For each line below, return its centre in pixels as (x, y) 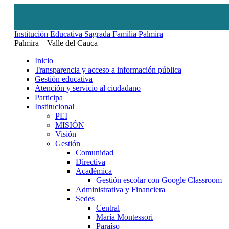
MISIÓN (70, 125)
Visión (66, 134)
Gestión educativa (64, 79)
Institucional (54, 107)
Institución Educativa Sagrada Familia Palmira (89, 34)
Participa (49, 97)
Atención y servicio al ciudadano (88, 88)
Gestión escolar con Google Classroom (159, 180)
